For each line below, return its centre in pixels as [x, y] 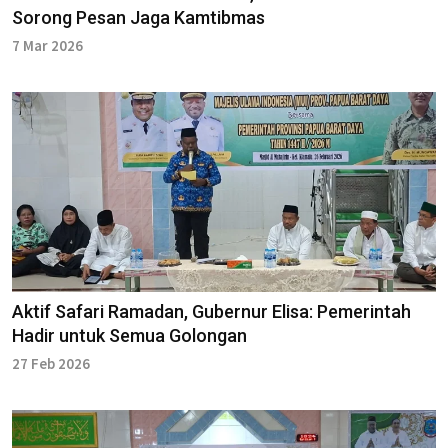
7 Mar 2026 [47, 46]
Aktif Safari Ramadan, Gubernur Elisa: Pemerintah [211, 312]
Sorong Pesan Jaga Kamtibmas [138, 18]
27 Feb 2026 [51, 364]
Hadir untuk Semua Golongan [129, 336]
